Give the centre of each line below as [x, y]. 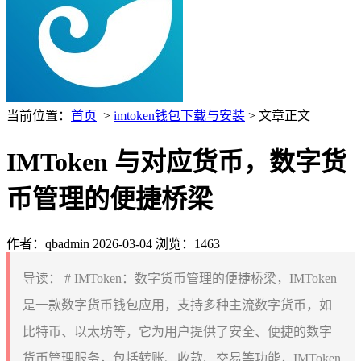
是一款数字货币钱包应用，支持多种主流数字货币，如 [177, 305]
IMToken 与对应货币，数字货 [176, 162]
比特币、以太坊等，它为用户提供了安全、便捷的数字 [177, 331]
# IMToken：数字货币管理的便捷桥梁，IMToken [199, 278]
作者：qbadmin [48, 243]
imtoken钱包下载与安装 [179, 116]
